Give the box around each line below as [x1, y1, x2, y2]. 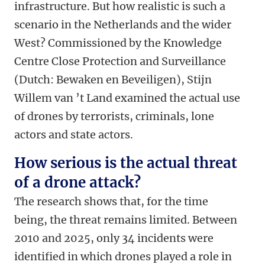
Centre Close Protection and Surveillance [14, 54, 226, 69]
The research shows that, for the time [14, 195, 208, 209]
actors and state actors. [14, 128, 133, 142]
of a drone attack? [14, 173, 141, 192]
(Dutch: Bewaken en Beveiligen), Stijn [14, 73, 212, 87]
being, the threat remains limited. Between [14, 213, 237, 227]
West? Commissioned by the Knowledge [14, 36, 222, 50]
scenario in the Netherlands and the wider [14, 18, 231, 32]
